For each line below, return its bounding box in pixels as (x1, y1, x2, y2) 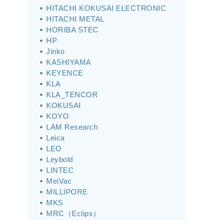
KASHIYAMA (46, 58, 91, 66)
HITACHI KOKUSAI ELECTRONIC (46, 4, 166, 12)
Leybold (46, 155, 73, 164)
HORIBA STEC (46, 26, 99, 34)
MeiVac (46, 177, 72, 185)
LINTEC (46, 166, 74, 174)
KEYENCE (46, 69, 83, 77)
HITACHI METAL (46, 15, 105, 23)
